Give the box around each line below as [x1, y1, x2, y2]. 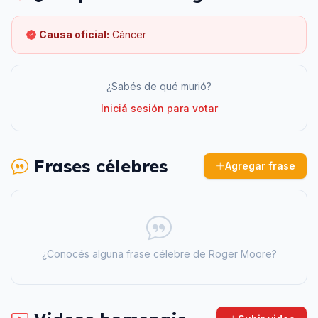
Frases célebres [28, 155, 168, 177]
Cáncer [112, 28, 146, 40]
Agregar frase [225, 160, 295, 172]
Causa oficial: [39, 28, 109, 40]
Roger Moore [208, 248, 272, 260]
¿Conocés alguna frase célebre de [41, 248, 209, 260]
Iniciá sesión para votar [100, 102, 218, 114]
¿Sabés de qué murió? [106, 80, 212, 92]
